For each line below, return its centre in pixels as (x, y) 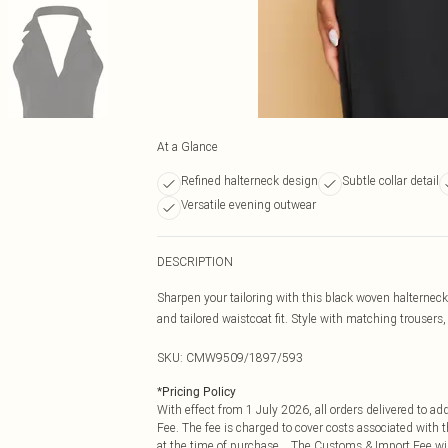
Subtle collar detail (390, 180)
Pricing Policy (199, 392)
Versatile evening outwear (248, 204)
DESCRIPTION (195, 261)
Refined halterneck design (249, 180)
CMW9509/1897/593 (244, 357)
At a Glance (187, 146)
